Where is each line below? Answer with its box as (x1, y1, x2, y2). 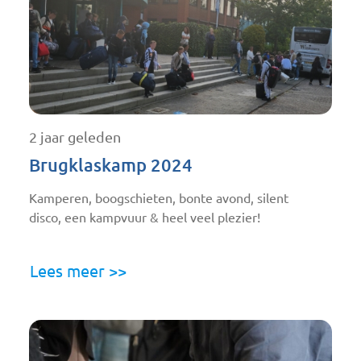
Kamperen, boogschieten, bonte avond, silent (29, 190, 288, 205)
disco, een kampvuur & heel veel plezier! (29, 210, 260, 225)
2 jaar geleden (29, 128, 121, 145)
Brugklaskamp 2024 (29, 154, 193, 175)
